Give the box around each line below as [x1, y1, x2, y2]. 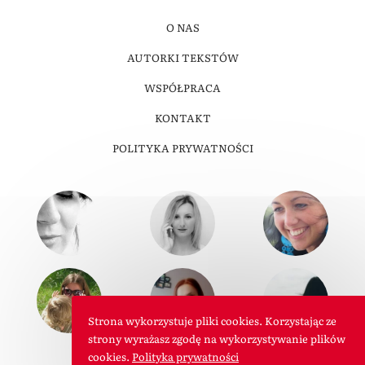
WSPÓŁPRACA [144, 80, 221, 95]
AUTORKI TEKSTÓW [126, 50, 239, 65]
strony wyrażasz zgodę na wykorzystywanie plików [88, 331, 345, 347]
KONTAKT [154, 110, 211, 125]
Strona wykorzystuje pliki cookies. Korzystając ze [88, 313, 336, 329]
